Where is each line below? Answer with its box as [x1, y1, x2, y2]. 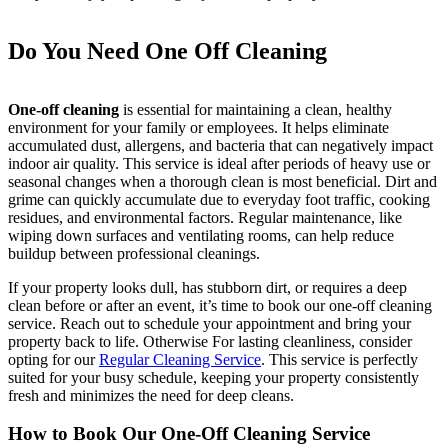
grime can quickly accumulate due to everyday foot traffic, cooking [8, 190, 430, 208]
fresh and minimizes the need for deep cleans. [8, 386, 294, 404]
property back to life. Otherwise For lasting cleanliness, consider [8, 332, 412, 350]
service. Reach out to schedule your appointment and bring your [8, 314, 411, 332]
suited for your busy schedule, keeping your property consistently [8, 368, 419, 386]
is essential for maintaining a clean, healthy [119, 100, 392, 118]
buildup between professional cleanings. [8, 244, 260, 262]
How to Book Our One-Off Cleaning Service [8, 423, 370, 445]
